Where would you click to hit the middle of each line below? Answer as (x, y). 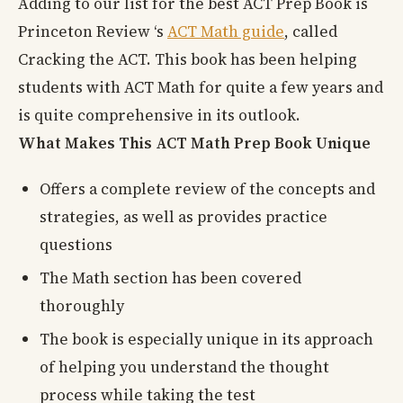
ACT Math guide (226, 31)
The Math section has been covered (170, 278)
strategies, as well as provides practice (184, 216)
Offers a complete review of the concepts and (207, 188)
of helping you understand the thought (184, 367)
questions (76, 244)
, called (311, 31)
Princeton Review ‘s (93, 31)
